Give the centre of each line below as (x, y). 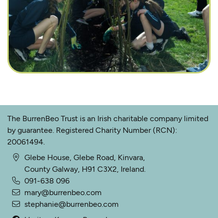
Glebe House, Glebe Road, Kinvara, (85, 158)
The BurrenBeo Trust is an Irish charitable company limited (108, 119)
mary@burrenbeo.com (63, 193)
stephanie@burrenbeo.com (72, 204)
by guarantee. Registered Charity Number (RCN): (92, 130)
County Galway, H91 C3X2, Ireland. (85, 169)
